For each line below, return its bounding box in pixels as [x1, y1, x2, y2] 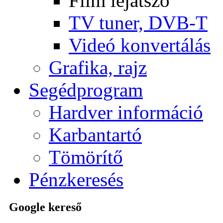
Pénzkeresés [29, 169, 123, 190]
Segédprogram [29, 79, 143, 101]
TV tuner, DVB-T [69, 12, 208, 33]
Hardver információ [49, 102, 203, 123]
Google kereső [9, 200, 82, 214]
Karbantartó [49, 124, 142, 145]
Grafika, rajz [49, 57, 147, 78]
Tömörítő [49, 146, 123, 168]
